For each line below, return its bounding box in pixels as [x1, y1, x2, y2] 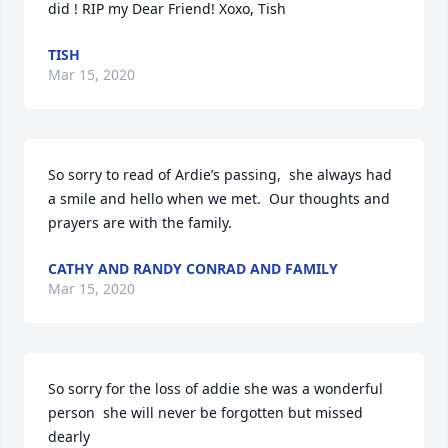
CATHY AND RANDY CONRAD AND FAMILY [48, 259, 338, 278]
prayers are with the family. [48, 213, 232, 232]
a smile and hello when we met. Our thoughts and [48, 189, 390, 208]
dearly [48, 427, 90, 446]
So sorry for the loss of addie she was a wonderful [48, 379, 383, 398]
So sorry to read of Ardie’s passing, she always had [48, 165, 392, 184]
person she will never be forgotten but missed [48, 403, 363, 422]
